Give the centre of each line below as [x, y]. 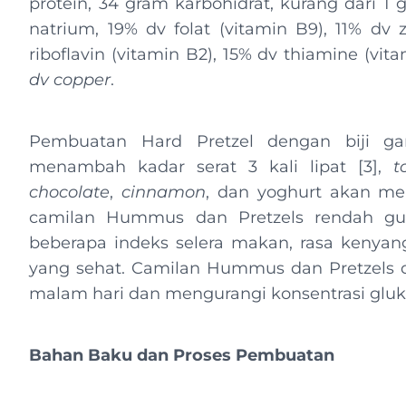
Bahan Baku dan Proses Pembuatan [182, 355]
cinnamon [164, 192]
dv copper [70, 80]
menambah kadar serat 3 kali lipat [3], [212, 167]
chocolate [70, 192]
